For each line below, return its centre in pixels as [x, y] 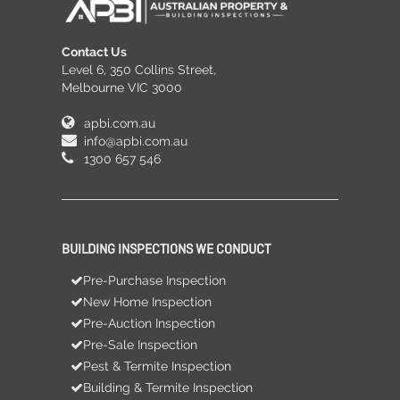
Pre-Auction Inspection [149, 324]
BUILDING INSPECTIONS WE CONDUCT [166, 250]
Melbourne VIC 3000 [122, 88]
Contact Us [94, 52]
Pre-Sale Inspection [140, 345]
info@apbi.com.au [136, 142]
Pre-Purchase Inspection [154, 281]
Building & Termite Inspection [168, 388]
